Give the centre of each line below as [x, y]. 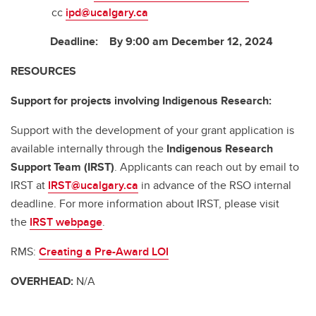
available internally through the [89, 149]
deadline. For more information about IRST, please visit [145, 204]
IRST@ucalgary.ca [93, 186]
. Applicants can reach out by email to [207, 167]
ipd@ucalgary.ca [107, 13]
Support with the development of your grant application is [152, 130]
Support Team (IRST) [62, 167]
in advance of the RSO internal [215, 186]
